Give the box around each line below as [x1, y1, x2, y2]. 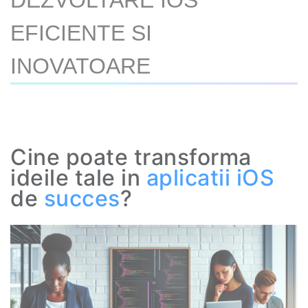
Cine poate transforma [10, 144, 252, 170]
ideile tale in [10, 164, 146, 191]
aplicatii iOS [146, 164, 274, 191]
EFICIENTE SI [10, 21, 152, 45]
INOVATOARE [10, 54, 151, 78]
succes [43, 185, 120, 212]
